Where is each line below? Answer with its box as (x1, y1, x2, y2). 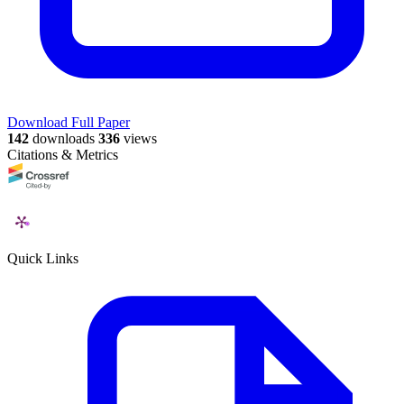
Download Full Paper (7, 115, 130, 131)
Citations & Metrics (7, 147, 118, 163)
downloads (29, 131, 95, 147)
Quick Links (7, 251, 78, 267)
